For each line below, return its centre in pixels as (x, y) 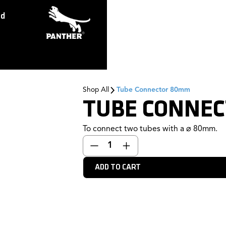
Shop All (96, 90)
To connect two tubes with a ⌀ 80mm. (150, 129)
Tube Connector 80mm (154, 90)
